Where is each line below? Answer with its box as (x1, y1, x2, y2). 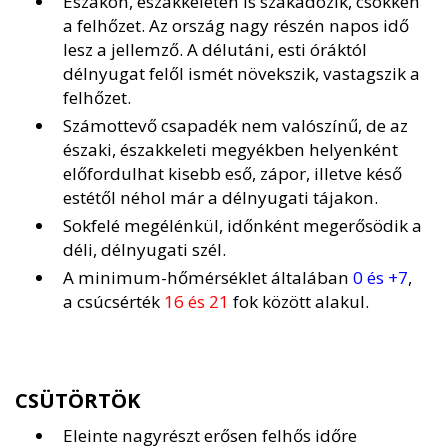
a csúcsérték (63, 290, 164, 314)
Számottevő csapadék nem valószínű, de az (63, 114, 408, 138)
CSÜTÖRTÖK (15, 387, 141, 415)
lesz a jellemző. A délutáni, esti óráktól (63, 38, 367, 62)
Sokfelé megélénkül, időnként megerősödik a (63, 214, 422, 238)
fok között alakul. (229, 290, 369, 314)
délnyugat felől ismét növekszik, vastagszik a (63, 62, 420, 86)
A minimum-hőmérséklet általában (63, 266, 353, 290)
